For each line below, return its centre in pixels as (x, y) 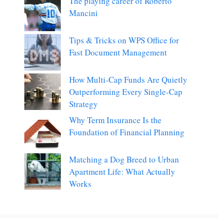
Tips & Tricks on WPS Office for (124, 40)
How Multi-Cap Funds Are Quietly (128, 79)
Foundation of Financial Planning (127, 132)
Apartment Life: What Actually (122, 172)
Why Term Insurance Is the (115, 120)
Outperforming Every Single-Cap (126, 91)
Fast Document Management (118, 52)
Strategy (83, 104)
